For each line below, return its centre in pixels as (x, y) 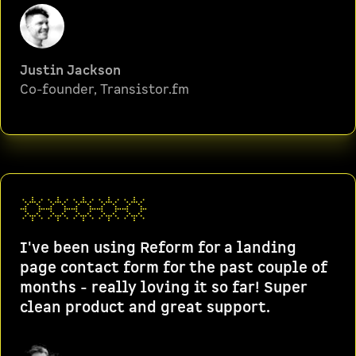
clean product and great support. (145, 308)
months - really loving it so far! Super (163, 288)
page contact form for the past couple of (174, 268)
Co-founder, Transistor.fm (104, 90)
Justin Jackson (70, 71)
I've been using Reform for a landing (158, 248)
